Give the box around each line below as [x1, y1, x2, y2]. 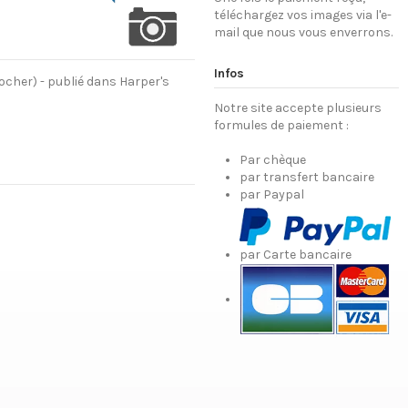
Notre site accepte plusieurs [213, 99, 382, 116]
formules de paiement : [213, 117, 349, 133]
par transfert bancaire [239, 169, 374, 186]
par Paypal [239, 187, 304, 203]
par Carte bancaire [239, 246, 352, 262]
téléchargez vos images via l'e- [213, 7, 392, 24]
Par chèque [239, 152, 306, 168]
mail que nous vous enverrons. [213, 25, 393, 41]
